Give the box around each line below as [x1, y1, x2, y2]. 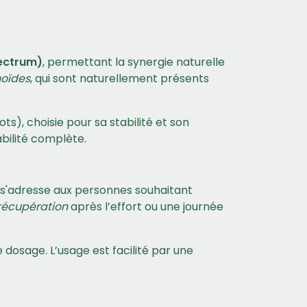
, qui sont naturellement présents [30, 71, 209, 86]
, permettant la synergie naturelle [42, 54, 225, 70]
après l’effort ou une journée [68, 199, 223, 214]
